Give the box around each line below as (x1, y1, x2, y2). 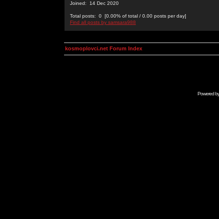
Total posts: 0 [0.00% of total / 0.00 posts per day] (70, 13, 186, 19)
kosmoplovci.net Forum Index (65, 45, 142, 51)
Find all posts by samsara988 (70, 20, 136, 25)
